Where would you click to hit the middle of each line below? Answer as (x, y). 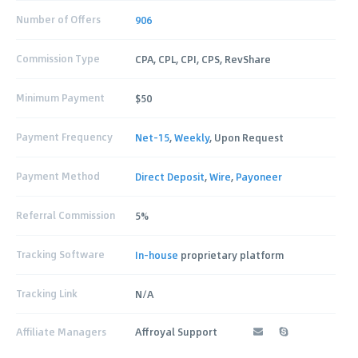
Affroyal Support (177, 331)
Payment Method (58, 176)
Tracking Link (47, 294)
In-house (157, 255)
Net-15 (153, 137)
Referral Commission (66, 215)
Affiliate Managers (61, 331)
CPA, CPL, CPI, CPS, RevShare (203, 59)
